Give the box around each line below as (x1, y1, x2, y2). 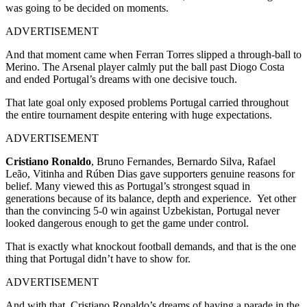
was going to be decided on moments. (5, 1, 169, 14)
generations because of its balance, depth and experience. (5, 192, 254, 204)
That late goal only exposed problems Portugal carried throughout (5, 96, 288, 108)
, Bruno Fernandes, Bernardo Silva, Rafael (91, 155, 275, 167)
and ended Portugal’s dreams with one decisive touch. (5, 73, 237, 85)
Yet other (257, 192, 296, 204)
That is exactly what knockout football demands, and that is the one (5, 240, 296, 252)
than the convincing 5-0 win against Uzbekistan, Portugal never (5, 204, 280, 217)
